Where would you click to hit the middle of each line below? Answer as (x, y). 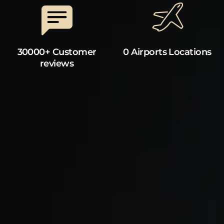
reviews (57, 64)
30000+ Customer (57, 52)
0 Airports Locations (167, 52)
